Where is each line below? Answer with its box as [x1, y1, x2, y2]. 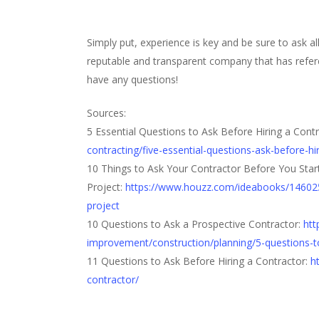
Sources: [87, 106, 126, 120]
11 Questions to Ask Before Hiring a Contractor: [87, 254, 310, 268]
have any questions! [87, 73, 178, 86]
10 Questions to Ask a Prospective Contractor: [87, 217, 303, 231]
